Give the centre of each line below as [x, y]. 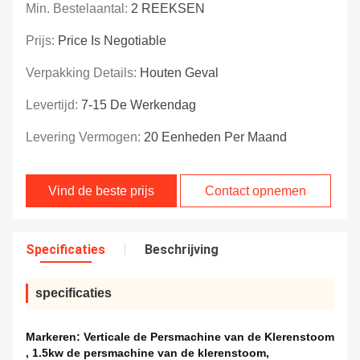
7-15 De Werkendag [139, 105]
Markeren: [55, 337]
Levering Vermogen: [85, 137]
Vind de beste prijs [102, 191]
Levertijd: [53, 105]
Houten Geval [179, 73]
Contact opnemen [256, 191]
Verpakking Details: [83, 73]
